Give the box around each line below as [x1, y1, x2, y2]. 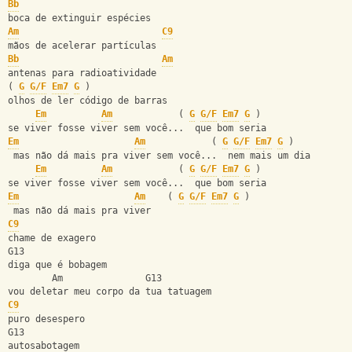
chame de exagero [8, 233, 96, 244]
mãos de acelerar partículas [8, 40, 156, 52]
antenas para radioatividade [8, 68, 156, 79]
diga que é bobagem [8, 259, 107, 271]
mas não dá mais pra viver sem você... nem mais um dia [8, 150, 310, 162]
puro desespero [8, 313, 85, 325]
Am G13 [8, 273, 162, 284]
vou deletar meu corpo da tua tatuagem [8, 286, 211, 298]
